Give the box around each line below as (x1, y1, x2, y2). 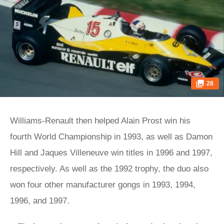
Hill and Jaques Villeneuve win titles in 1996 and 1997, (10, 148, 212, 157)
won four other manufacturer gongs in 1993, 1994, (10, 180, 195, 189)
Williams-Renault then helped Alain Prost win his (10, 116, 190, 125)
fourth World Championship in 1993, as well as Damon (10, 132, 212, 141)
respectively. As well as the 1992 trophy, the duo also (10, 164, 208, 173)
